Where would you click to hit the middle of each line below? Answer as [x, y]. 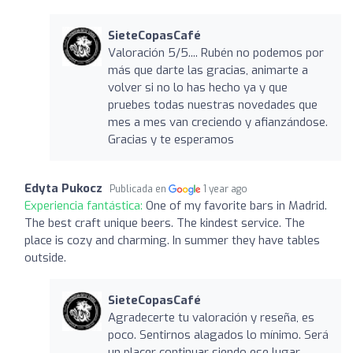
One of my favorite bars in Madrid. [236, 205]
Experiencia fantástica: [85, 205]
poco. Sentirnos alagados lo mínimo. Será [218, 334]
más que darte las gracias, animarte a [208, 70]
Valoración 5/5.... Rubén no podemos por [216, 52]
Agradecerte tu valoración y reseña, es [211, 317]
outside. [45, 257]
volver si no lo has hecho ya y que [197, 87]
